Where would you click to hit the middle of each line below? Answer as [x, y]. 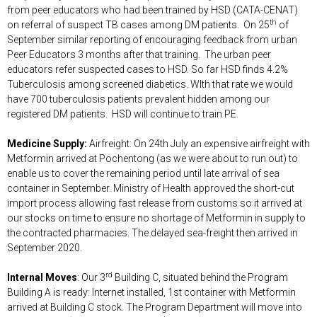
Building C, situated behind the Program [200, 277]
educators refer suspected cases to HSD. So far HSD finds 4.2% [148, 69]
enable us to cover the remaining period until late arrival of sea [143, 173]
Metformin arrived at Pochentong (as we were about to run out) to [152, 158]
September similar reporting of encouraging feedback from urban [152, 39]
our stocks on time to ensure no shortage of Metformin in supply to [156, 218]
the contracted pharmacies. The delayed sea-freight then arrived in [152, 232]
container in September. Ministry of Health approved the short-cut [151, 188]
